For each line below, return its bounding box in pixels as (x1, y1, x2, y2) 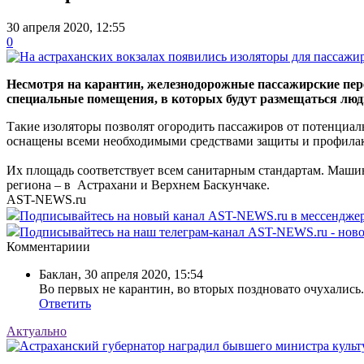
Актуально (6, 323, 67, 338)
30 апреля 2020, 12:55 (6, 19, 125, 34)
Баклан (39, 266, 78, 281)
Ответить (39, 296, 91, 310)
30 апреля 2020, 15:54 (84, 266, 203, 281)
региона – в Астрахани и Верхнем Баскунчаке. (6, 177, 270, 192)
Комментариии (6, 239, 90, 253)
